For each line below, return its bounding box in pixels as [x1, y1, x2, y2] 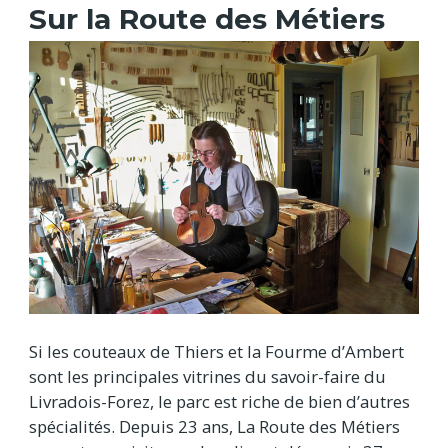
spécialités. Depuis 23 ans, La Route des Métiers [29, 414, 400, 438]
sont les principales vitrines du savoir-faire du [29, 364, 386, 388]
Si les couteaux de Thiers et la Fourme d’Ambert [29, 339, 404, 363]
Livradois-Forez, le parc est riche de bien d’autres [29, 389, 410, 413]
